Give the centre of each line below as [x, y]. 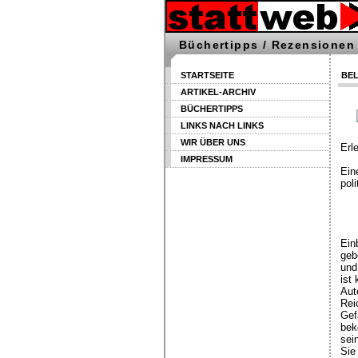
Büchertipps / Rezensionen [267, 45]
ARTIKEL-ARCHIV [218, 92]
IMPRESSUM [207, 159]
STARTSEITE [207, 75]
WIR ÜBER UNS [213, 142]
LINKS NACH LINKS [222, 125]
